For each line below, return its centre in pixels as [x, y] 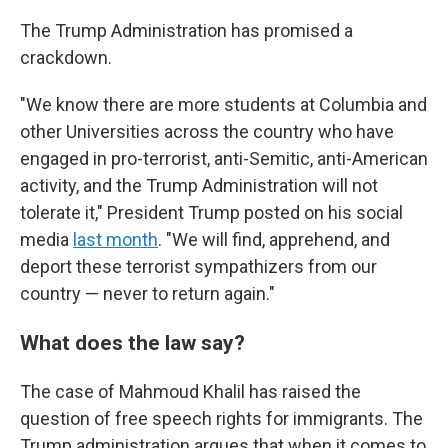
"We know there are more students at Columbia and [223, 104]
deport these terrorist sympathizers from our [198, 266]
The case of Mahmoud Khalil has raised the [190, 391]
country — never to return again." [147, 293]
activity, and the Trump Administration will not [199, 185]
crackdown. [66, 57]
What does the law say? [132, 342]
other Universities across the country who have [207, 131]
